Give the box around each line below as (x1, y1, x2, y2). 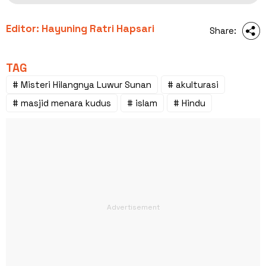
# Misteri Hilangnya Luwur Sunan (12, 78, 151, 90)
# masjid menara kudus (12, 97, 111, 109)
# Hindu (173, 97, 205, 109)
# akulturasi (167, 78, 218, 90)
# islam (127, 97, 157, 109)
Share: (210, 24, 236, 36)
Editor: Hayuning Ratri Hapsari (6, 21, 154, 35)
